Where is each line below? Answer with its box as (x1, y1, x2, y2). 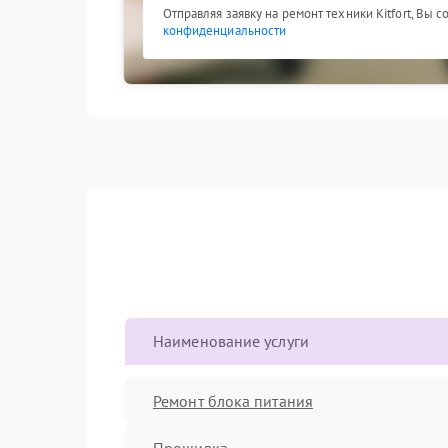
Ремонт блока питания (153, 390, 313, 411)
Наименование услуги (153, 331, 309, 351)
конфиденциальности (162, 22, 287, 39)
